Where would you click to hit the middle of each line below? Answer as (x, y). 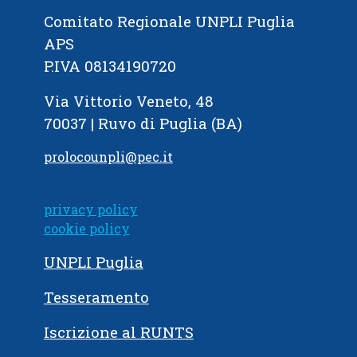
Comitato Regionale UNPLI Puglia (169, 22)
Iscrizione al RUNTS (118, 332)
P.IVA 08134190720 (110, 66)
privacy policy (90, 210)
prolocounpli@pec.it (108, 157)
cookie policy (86, 229)
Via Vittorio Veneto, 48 (128, 101)
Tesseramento (96, 297)
